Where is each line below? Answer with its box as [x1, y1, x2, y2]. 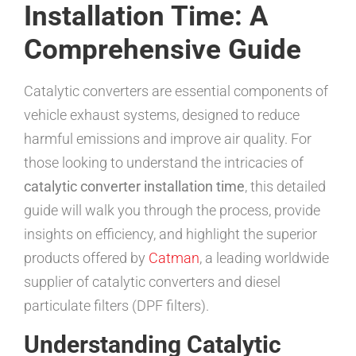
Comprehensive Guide [24, 33, 301, 66]
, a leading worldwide [199, 250, 329, 266]
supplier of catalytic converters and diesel [24, 273, 281, 290]
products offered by [24, 250, 149, 266]
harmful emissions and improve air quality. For [24, 130, 311, 147]
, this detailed [245, 178, 326, 195]
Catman [149, 250, 199, 266]
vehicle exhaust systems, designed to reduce [24, 106, 300, 123]
